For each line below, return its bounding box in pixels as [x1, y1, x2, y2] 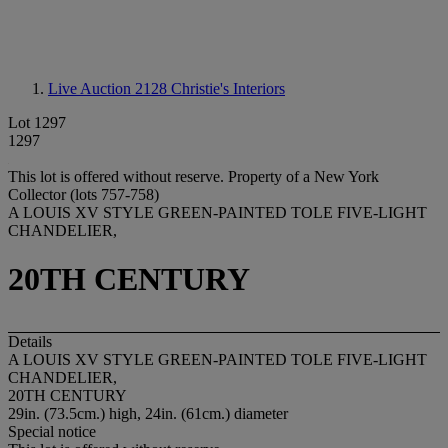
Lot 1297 [8, 114, 66, 131]
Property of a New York [228, 168, 379, 185]
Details [8, 332, 52, 350]
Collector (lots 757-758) [8, 186, 159, 203]
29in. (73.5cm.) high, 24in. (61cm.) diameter [8, 404, 288, 422]
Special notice [8, 422, 96, 440]
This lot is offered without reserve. [8, 168, 228, 185]
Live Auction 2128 [48, 80, 171, 97]
